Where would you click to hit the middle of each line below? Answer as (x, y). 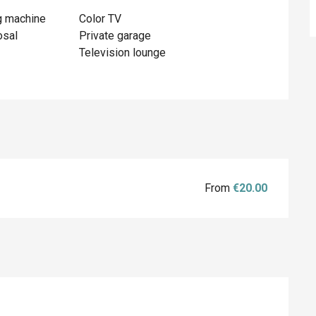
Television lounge (123, 52)
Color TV (101, 18)
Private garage (115, 35)
